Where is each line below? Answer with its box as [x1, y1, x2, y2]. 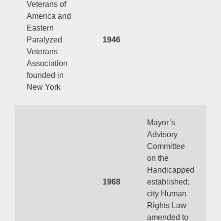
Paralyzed [27, 36, 62, 44]
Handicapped [147, 166, 194, 174]
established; [147, 178, 189, 186]
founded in [27, 71, 64, 79]
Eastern [27, 24, 54, 32]
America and [27, 12, 71, 20]
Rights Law [147, 201, 186, 210]
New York [27, 83, 63, 91]
